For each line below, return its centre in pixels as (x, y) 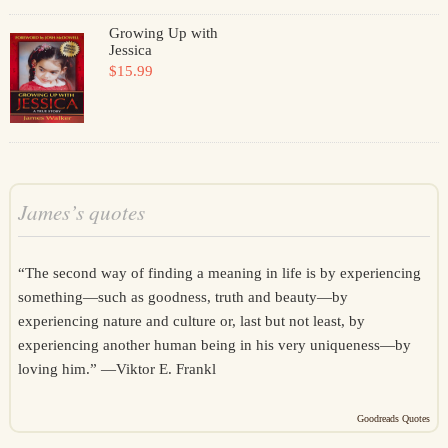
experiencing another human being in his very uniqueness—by (214, 345)
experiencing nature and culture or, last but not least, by (191, 321)
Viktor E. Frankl (165, 369)
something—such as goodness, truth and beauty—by (182, 297)
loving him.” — (66, 369)
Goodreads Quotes (394, 418)
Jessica (130, 50)
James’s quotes (81, 212)
